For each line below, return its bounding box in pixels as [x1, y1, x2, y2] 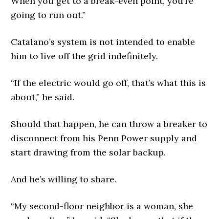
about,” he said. [11, 91, 75, 103]
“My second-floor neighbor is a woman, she [11, 200, 194, 212]
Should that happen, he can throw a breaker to [11, 118, 208, 130]
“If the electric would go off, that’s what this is [11, 77, 206, 89]
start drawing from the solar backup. [11, 147, 166, 158]
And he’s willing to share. [11, 174, 117, 185]
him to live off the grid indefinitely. [11, 50, 158, 62]
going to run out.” [11, 9, 86, 21]
